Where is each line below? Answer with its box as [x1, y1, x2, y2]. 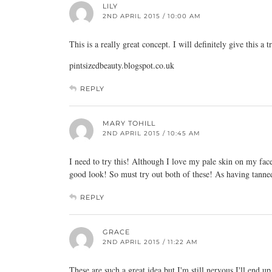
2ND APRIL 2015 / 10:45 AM [103, 129, 200, 137]
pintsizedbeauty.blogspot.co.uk [69, 59, 174, 71]
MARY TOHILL [103, 119, 155, 127]
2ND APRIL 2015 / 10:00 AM [103, 12, 201, 20]
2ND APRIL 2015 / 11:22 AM [103, 238, 198, 246]
